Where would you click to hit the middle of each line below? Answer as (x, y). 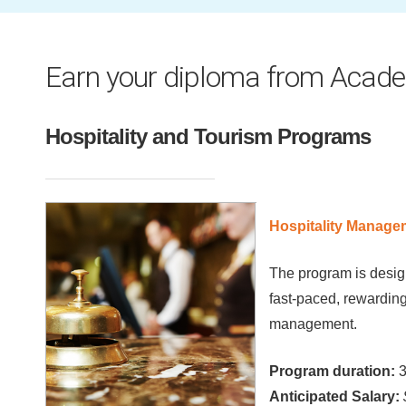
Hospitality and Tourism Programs (208, 136)
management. (313, 324)
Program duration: (332, 372)
